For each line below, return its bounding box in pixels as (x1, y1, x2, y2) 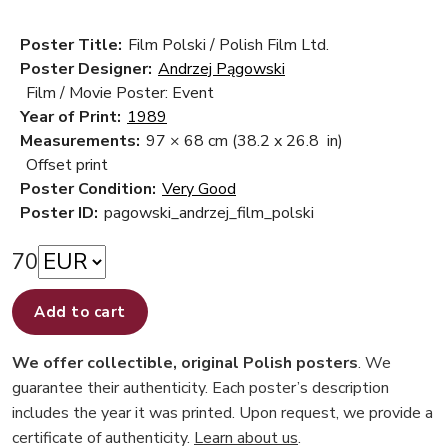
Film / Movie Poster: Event (26, 82, 214, 105)
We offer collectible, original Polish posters (12, 352, 358, 375)
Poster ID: (20, 202, 98, 225)
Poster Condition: (20, 178, 156, 201)
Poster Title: (20, 34, 122, 57)
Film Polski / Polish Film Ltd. (128, 34, 329, 57)
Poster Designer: (20, 58, 152, 81)
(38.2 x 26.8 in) (232, 130, 343, 153)
